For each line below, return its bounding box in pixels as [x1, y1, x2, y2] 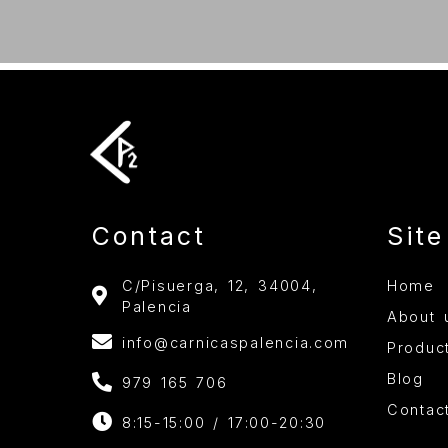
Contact [92, 221, 207, 252]
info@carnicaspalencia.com [122, 333, 350, 351]
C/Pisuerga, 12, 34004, [122, 277, 318, 295]
